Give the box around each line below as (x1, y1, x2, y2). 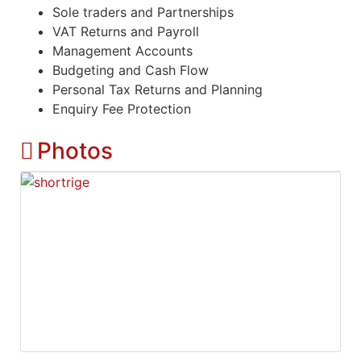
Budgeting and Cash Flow (52, 61, 209, 78)
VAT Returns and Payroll (52, 23, 199, 39)
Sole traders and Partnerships (52, 3, 234, 20)
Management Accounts (52, 42, 193, 59)
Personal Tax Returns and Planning (52, 81, 263, 98)
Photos (37, 136, 113, 164)
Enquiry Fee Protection (52, 100, 191, 117)
